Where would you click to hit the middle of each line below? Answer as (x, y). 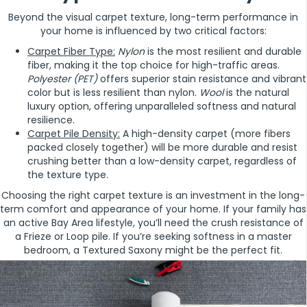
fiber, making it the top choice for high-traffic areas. (153, 65)
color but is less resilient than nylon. (113, 93)
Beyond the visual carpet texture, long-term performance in (153, 17)
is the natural (256, 93)
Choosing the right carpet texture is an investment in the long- (153, 196)
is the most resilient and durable (223, 52)
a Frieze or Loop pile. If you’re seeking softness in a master (153, 237)
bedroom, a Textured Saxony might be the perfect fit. (153, 250)
